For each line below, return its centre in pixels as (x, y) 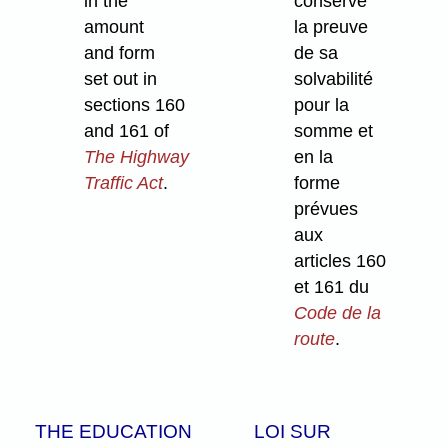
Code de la (338, 313)
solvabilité (334, 79)
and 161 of (127, 131)
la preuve (331, 27)
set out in (121, 79)
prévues (326, 209)
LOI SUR (293, 431)
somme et (334, 131)
